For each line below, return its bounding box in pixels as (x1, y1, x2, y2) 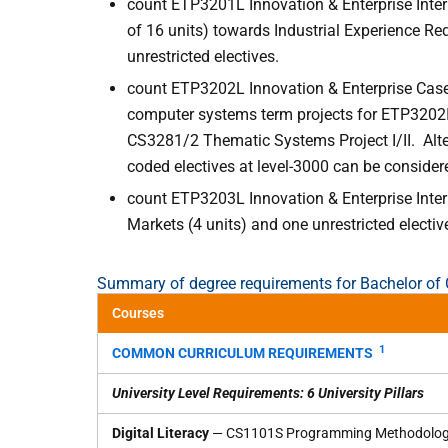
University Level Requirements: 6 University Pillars (112, 385, 424, 401)
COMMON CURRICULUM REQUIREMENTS (112, 345, 373, 361)
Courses (112, 305, 164, 321)
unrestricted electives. (127, 47, 279, 66)
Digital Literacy (112, 425, 209, 441)
